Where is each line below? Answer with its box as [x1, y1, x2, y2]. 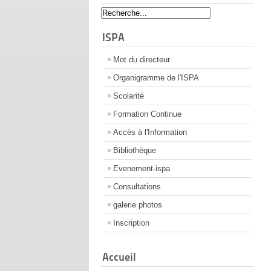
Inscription [113, 218, 149, 228]
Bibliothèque [113, 146, 156, 155]
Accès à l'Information [113, 128, 187, 137]
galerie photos [113, 200, 162, 210]
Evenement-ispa [113, 164, 170, 174]
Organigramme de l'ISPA [113, 73, 199, 83]
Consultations [113, 182, 161, 192]
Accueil [102, 250, 136, 264]
